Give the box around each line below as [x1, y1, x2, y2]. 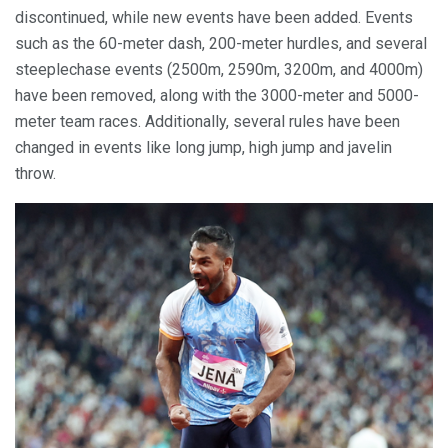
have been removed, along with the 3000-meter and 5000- [15, 85, 419, 105]
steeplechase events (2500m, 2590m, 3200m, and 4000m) [15, 59, 423, 79]
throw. [15, 163, 56, 183]
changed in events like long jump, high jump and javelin [15, 137, 392, 157]
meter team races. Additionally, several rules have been [15, 111, 400, 131]
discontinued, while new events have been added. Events [15, 7, 413, 27]
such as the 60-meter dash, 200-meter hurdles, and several [15, 33, 427, 53]
